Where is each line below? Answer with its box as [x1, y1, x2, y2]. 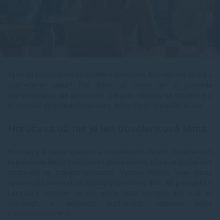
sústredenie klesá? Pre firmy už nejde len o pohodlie [8, 81, 212, 89]
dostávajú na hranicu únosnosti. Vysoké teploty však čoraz [8, 168, 212, 177]
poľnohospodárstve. [8, 209, 73, 218]
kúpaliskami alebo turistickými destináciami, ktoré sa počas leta [8, 158, 212, 166]
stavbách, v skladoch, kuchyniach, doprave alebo [8, 199, 212, 208]
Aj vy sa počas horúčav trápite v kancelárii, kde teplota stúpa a [8, 70, 212, 79]
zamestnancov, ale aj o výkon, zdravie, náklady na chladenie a [8, 91, 212, 100]
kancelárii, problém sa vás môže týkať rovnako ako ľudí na [8, 189, 212, 197]
